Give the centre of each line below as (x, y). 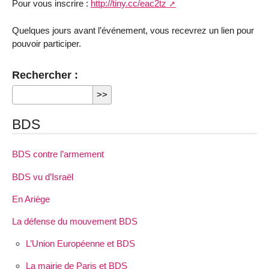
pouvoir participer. (47, 43)
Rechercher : (45, 74)
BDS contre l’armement (58, 154)
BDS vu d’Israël (43, 177)
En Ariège (31, 199)
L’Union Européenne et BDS (80, 244)
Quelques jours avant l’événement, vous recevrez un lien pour (133, 30)
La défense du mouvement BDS (75, 221)
